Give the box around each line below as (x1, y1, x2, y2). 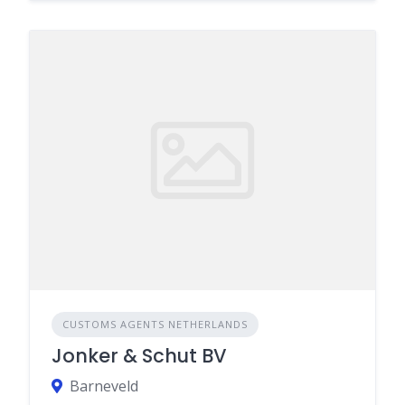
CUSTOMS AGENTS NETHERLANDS (62, 316, 248, 331)
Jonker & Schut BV (52, 342, 227, 369)
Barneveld (70, 375, 138, 396)
